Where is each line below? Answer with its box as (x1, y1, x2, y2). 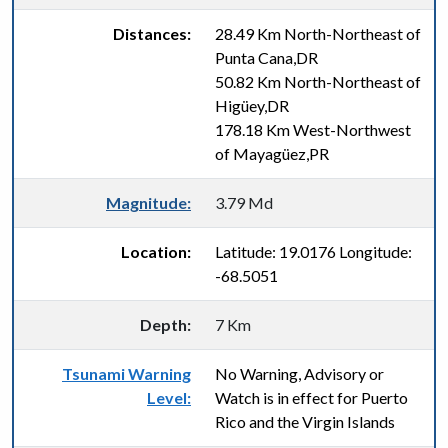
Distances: (113, 24, 191, 43)
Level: (147, 388, 191, 407)
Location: (121, 242, 191, 261)
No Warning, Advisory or (215, 364, 384, 383)
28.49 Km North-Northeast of (215, 24, 421, 43)
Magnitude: (106, 193, 191, 212)
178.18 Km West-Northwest (215, 120, 411, 139)
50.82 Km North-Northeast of (215, 72, 421, 91)
